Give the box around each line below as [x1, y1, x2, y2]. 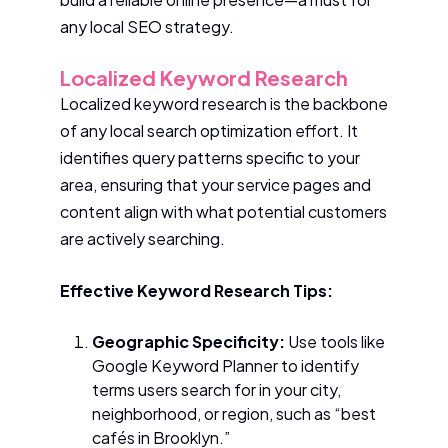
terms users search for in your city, [92, 378, 341, 400]
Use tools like [285, 330, 385, 352]
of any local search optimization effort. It [60, 119, 358, 141]
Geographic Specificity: [92, 330, 285, 352]
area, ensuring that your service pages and [60, 173, 371, 195]
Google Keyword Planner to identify [92, 354, 359, 376]
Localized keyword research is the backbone [60, 92, 388, 114]
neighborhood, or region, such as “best [92, 402, 376, 424]
